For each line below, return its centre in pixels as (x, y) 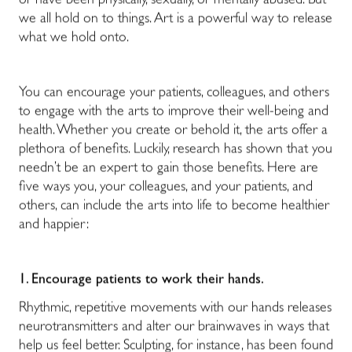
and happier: (54, 226)
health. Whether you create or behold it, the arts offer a (173, 132)
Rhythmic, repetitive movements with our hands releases (175, 309)
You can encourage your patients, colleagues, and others (174, 94)
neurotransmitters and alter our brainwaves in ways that (174, 328)
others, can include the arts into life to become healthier (174, 207)
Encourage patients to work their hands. (148, 281)
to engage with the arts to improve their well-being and (174, 113)
